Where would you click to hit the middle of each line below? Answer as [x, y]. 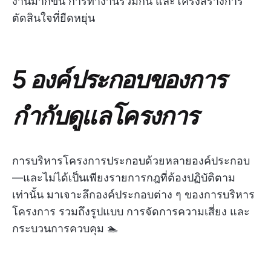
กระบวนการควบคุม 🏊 [65, 229]
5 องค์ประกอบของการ [119, 79]
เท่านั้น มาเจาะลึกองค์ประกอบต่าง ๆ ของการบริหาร [133, 195]
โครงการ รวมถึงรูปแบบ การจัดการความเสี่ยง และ [131, 212]
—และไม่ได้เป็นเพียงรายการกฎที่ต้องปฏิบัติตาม [124, 178]
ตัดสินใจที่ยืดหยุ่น [54, 18]
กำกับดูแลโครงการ [105, 115]
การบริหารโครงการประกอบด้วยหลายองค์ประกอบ [131, 161]
